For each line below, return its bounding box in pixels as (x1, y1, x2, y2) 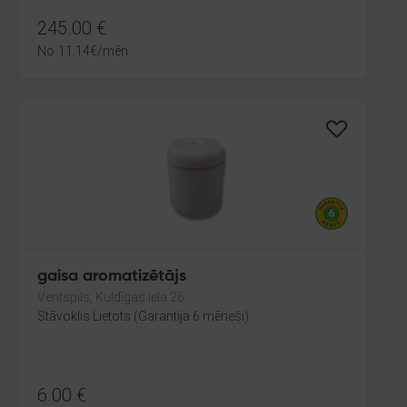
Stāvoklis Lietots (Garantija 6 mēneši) (37, 309, 249, 323)
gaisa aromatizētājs (37, 268, 186, 284)
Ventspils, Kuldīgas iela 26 (37, 290, 184, 304)
